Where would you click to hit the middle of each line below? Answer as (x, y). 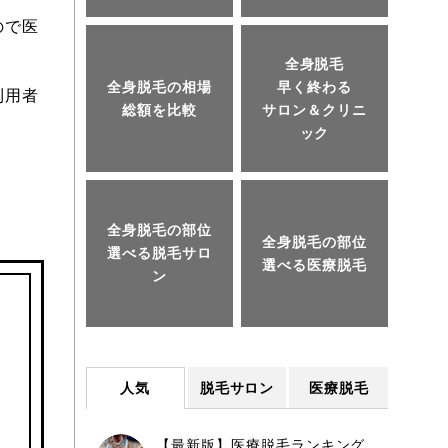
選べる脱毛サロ (159, 253)
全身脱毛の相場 (159, 86)
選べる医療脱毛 (314, 264)
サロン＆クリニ (314, 109)
